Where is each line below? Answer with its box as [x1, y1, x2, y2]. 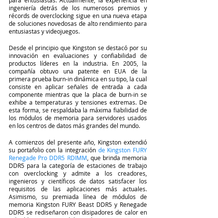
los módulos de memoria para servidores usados [9, 113, 147, 122]
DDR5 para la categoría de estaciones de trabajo [9, 161, 147, 169]
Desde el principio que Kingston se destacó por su [9, 43, 147, 52]
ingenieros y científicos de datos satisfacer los [9, 177, 147, 185]
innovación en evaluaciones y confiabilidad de [9, 51, 147, 59]
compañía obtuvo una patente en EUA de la [9, 67, 147, 75]
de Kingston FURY [98, 145, 147, 154]
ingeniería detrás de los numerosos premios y [9, 3, 147, 12]
